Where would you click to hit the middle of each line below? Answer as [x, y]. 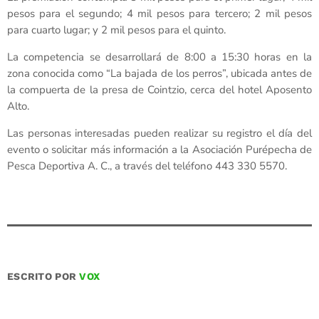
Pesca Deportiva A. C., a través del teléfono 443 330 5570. [147, 166]
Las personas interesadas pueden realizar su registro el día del [159, 134]
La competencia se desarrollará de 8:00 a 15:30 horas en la [159, 57]
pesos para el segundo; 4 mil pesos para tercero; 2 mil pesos [159, 14]
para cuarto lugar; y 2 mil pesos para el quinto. [116, 30]
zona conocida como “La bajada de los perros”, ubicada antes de [159, 74]
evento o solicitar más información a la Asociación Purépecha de [159, 150]
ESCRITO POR [43, 277]
